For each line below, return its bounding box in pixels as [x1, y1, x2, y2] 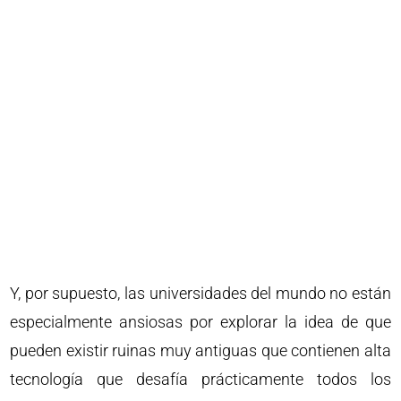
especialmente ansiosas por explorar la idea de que [10, 312, 391, 332]
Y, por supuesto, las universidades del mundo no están [10, 284, 391, 303]
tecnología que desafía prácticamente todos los [10, 370, 391, 389]
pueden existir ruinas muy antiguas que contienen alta [10, 341, 391, 361]
